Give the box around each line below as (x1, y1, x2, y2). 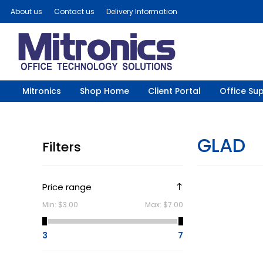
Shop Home (79, 85, 129, 97)
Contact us (54, 6, 95, 16)
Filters (42, 137, 81, 156)
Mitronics (22, 85, 61, 97)
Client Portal (147, 85, 201, 97)
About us (11, 6, 42, 16)
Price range (42, 180, 92, 193)
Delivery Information (106, 6, 177, 16)
